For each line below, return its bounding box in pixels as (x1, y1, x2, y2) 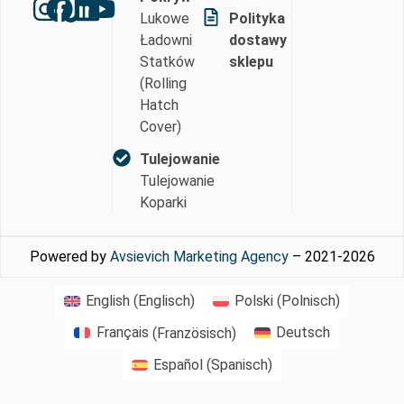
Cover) (139, 117, 181, 135)
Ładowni (139, 31, 192, 49)
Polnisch (281, 291, 336, 309)
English (86, 291, 130, 309)
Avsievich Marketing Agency (109, 247, 289, 265)
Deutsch (275, 324, 330, 342)
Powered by (29, 247, 110, 265)
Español (153, 356, 204, 374)
